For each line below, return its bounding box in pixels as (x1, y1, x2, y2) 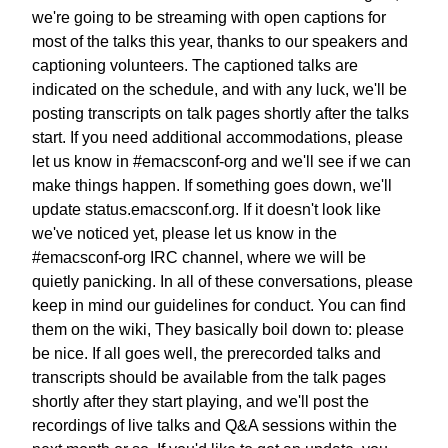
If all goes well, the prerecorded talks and (92, 344, 381, 362)
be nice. (32, 344, 88, 362)
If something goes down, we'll (184, 176, 392, 194)
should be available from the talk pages (109, 368, 386, 386)
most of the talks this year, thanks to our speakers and (32, 32, 408, 50)
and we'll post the (246, 392, 369, 410)
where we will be (247, 248, 366, 266)
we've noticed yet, (32, 224, 158, 242)
